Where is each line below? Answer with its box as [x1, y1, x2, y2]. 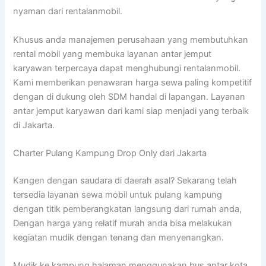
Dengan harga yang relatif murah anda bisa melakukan [13, 218, 233, 229]
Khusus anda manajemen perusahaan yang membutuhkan [13, 34, 249, 45]
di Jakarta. [13, 119, 55, 131]
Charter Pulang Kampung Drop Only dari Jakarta [13, 148, 207, 159]
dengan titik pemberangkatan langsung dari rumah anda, [13, 204, 242, 215]
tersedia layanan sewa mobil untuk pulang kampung [13, 189, 223, 201]
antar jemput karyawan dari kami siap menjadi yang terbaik [13, 105, 249, 116]
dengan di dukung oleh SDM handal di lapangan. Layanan [13, 91, 246, 102]
